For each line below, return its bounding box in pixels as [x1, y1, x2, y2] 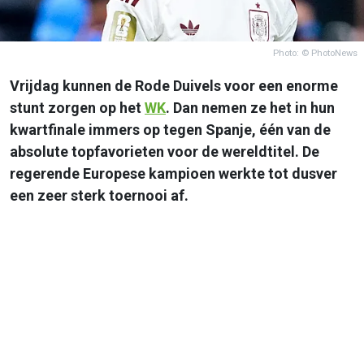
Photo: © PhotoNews [273, 47, 357, 58]
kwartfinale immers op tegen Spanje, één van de [10, 120, 331, 138]
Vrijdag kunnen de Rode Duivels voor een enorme [10, 76, 338, 94]
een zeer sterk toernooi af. [10, 186, 188, 204]
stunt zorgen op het [10, 98, 145, 116]
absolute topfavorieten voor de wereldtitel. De [10, 142, 319, 160]
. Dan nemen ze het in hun [166, 98, 335, 116]
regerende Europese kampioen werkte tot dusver [10, 164, 337, 182]
